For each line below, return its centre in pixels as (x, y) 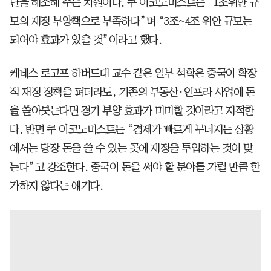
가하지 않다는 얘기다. (56, 185)
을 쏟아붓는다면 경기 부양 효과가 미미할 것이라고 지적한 (132, 110)
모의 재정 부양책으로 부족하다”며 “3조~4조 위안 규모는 (131, 21)
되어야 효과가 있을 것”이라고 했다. (86, 40)
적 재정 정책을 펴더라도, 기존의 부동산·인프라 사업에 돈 (132, 92)
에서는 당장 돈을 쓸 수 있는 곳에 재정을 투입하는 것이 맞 (131, 148)
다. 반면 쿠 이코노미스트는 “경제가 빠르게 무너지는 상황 (132, 129)
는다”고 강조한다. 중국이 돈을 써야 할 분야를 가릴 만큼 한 (135, 167)
